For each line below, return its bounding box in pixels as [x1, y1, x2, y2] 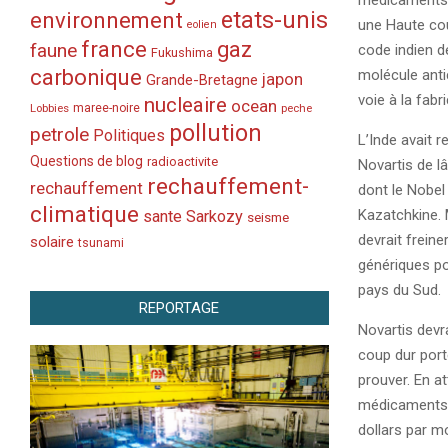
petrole [30, 123, 89, 146]
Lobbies [30, 101, 69, 115]
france [81, 36, 147, 62]
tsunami [78, 236, 124, 250]
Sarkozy [186, 207, 243, 226]
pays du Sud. [357, 281, 441, 299]
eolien [187, 18, 217, 31]
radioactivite [147, 154, 218, 169]
